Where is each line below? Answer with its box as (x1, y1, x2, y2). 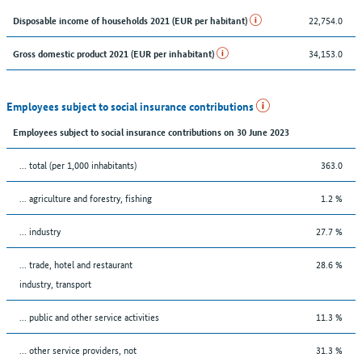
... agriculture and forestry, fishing (19, 189, 152, 205)
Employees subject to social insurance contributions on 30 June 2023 (13, 124, 289, 138)
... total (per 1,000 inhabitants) (19, 156, 137, 172)
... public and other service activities (19, 308, 159, 324)
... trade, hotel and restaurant (19, 255, 133, 271)
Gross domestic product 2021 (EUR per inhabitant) (13, 45, 217, 60)
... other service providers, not (19, 341, 137, 357)
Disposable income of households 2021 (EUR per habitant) (13, 12, 250, 27)
